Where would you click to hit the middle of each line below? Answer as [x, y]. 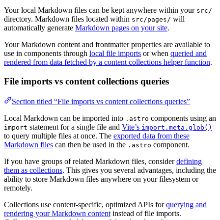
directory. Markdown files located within [68, 19]
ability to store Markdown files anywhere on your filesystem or [101, 179]
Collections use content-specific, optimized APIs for [85, 204]
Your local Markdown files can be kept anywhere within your [100, 10]
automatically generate [40, 28]
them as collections [33, 170]
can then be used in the [90, 144]
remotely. [18, 188]
